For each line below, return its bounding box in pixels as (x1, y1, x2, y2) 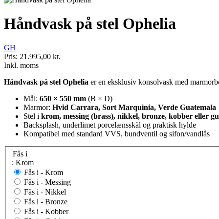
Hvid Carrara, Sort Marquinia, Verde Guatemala (52, 103, 216, 111)
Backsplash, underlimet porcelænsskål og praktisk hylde (23, 120, 196, 129)
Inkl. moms (4, 61, 39, 69)
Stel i (23, 111, 41, 120)
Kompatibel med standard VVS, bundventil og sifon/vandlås (23, 129, 210, 138)
